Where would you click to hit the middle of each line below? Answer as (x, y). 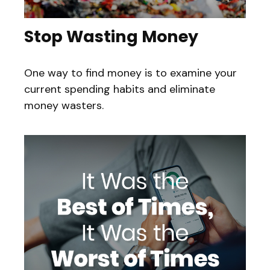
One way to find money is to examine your (130, 73)
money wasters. (64, 106)
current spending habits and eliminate (120, 89)
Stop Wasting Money (111, 37)
